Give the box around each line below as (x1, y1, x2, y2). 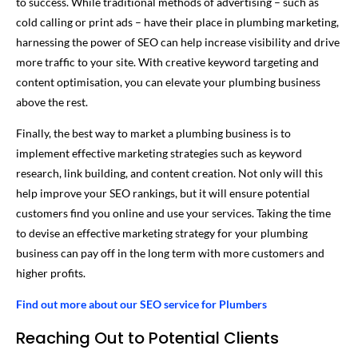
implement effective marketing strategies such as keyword (16, 145, 302, 160)
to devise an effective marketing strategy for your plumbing (16, 225, 308, 240)
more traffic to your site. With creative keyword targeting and (16, 54, 319, 69)
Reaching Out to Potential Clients (16, 326, 279, 349)
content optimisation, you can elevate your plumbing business (16, 74, 320, 89)
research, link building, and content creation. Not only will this (16, 165, 323, 180)
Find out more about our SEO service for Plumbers (16, 296, 267, 311)
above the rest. (16, 94, 88, 109)
